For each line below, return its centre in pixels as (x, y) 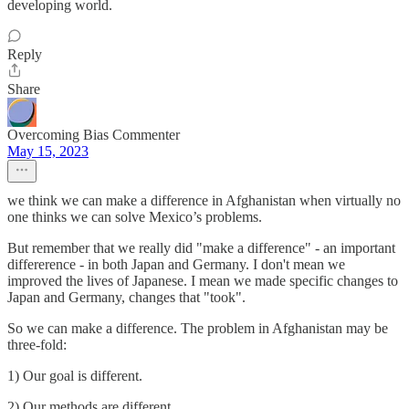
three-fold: (37, 345)
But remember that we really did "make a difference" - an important (201, 248)
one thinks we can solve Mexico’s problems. (135, 217)
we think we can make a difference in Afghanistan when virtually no (204, 200)
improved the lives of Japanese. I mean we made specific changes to (203, 281)
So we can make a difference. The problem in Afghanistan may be (198, 328)
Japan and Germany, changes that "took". (126, 297)
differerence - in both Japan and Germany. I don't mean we (176, 264)
